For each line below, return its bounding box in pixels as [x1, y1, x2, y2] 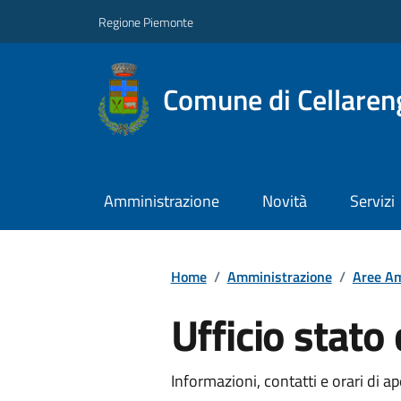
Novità [261, 189, 307, 214]
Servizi [349, 189, 395, 214]
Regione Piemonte [98, 12, 193, 31]
